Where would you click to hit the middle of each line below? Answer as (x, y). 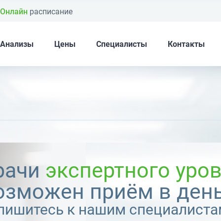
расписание (50, 11)
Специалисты (122, 44)
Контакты (186, 44)
